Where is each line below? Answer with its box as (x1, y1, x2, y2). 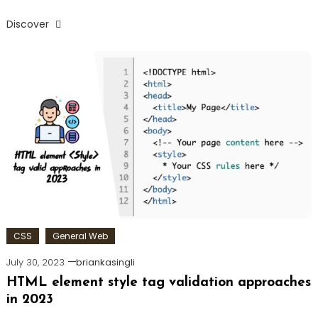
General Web (52, 229, 108, 242)
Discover (6, 16, 52, 31)
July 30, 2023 (6, 255, 65, 269)
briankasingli (75, 255, 135, 269)
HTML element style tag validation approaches (6, 275, 311, 290)
